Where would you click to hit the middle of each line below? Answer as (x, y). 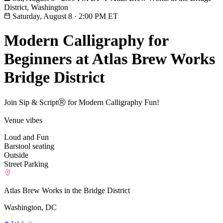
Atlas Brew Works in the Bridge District (67, 190)
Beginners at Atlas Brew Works (110, 59)
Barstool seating (29, 146)
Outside (16, 155)
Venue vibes (23, 120)
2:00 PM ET (98, 16)
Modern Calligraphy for (86, 41)
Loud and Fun (26, 137)
